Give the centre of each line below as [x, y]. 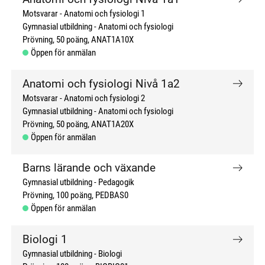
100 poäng [74, 196]
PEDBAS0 [112, 196]
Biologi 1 [45, 239]
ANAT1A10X [113, 40]
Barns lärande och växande [89, 168]
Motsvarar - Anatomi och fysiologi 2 [84, 98]
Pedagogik [117, 183]
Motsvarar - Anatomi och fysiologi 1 [84, 14]
